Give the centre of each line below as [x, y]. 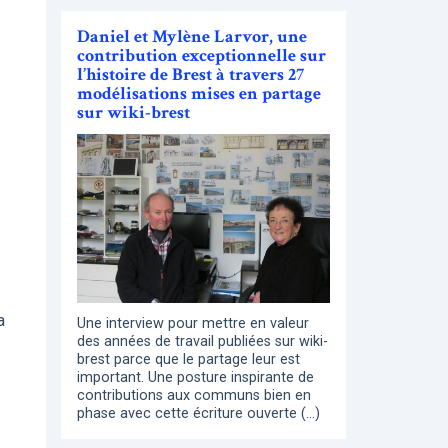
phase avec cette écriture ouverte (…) [198, 413]
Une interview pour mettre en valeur [193, 323]
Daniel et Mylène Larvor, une [192, 37]
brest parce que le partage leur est [188, 359]
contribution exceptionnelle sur [201, 56]
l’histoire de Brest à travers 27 [190, 75]
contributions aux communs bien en [194, 395]
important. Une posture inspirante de [195, 377]
